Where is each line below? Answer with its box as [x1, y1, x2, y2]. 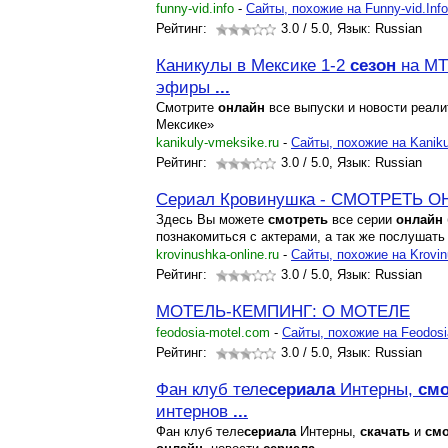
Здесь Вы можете [156, 212, 268, 227]
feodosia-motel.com [156, 325, 270, 340]
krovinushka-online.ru [156, 247, 279, 262]
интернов [156, 401, 233, 421]
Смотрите [156, 100, 218, 115]
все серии [328, 212, 396, 227]
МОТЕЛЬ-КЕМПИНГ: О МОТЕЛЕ [156, 301, 410, 321]
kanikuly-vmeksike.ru [156, 135, 279, 150]
